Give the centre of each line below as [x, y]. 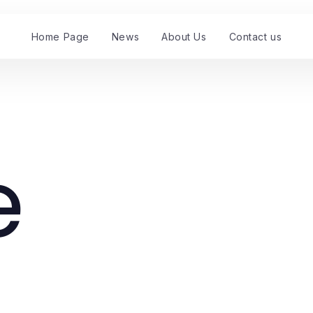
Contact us [255, 36]
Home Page [60, 36]
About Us [184, 36]
